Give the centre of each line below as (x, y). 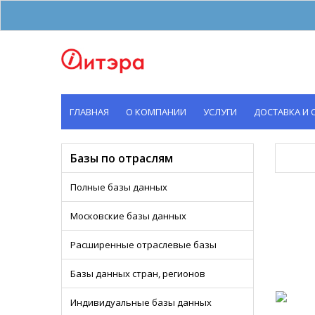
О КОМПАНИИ (156, 112)
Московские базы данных (128, 216)
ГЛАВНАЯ (89, 112)
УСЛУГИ (220, 112)
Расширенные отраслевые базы (143, 245)
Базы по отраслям (122, 158)
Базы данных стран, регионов (138, 274)
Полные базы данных (119, 187)
